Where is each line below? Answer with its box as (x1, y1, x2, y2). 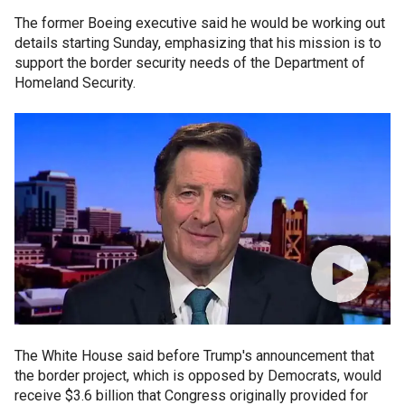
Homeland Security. (14, 73, 136, 91)
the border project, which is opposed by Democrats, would (14, 366, 381, 384)
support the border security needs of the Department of (14, 53, 365, 71)
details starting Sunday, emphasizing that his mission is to (14, 33, 381, 52)
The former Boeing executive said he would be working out (14, 14, 385, 32)
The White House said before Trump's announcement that (14, 346, 374, 364)
